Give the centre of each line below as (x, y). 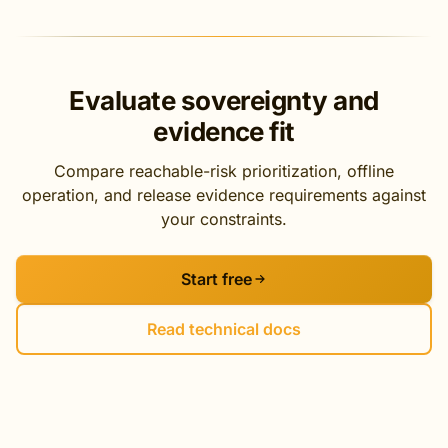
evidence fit (224, 131)
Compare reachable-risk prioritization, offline (224, 171)
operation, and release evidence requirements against (224, 195)
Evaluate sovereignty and (224, 100)
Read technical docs (224, 329)
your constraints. (224, 219)
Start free (216, 279)
